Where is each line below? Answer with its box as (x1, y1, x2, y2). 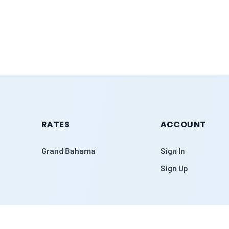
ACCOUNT (160, 119, 206, 130)
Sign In (160, 146, 185, 155)
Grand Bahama (41, 146, 96, 155)
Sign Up (160, 163, 188, 173)
